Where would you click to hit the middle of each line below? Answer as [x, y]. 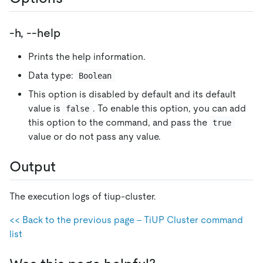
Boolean [95, 75]
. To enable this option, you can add [170, 108]
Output [33, 166]
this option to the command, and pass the [119, 122]
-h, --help [35, 33]
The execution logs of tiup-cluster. [83, 196]
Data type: [52, 75]
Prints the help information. [87, 56]
